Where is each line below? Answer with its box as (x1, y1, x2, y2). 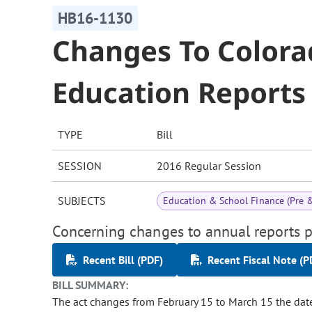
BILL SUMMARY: (52, 278, 129, 292)
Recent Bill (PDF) (83, 253, 163, 267)
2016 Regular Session (157, 159, 261, 173)
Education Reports (52, 73, 306, 112)
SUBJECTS (58, 194, 106, 208)
